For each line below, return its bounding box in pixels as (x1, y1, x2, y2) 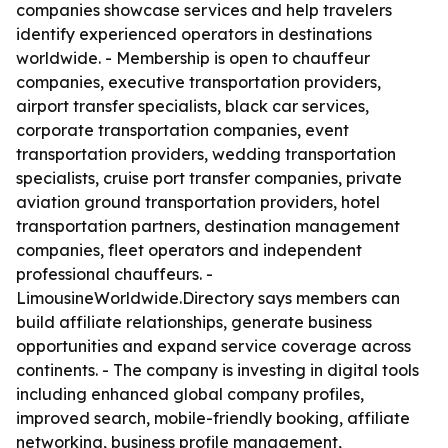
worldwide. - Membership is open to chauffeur (16, 48, 370, 68)
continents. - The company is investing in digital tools (16, 360, 419, 380)
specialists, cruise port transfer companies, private (16, 168, 402, 188)
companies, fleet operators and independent (16, 240, 362, 260)
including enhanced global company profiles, (16, 384, 364, 404)
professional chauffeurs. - (16, 264, 213, 284)
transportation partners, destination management (16, 216, 400, 236)
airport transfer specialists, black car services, (16, 96, 369, 116)
